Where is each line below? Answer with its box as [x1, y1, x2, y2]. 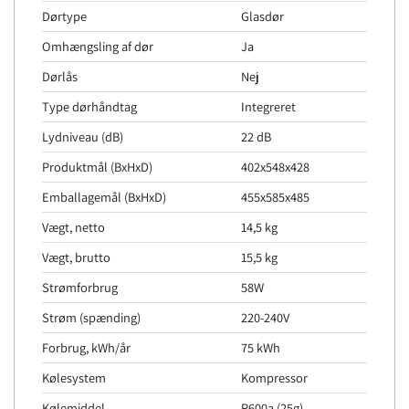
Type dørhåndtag [42, 98, 137, 115]
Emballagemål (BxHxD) [42, 188, 166, 205]
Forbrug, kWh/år [42, 339, 131, 356]
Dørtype [42, 7, 87, 25]
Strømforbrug [42, 278, 118, 296]
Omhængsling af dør [42, 37, 153, 55]
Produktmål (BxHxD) [42, 158, 152, 175]
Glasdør [241, 7, 285, 25]
